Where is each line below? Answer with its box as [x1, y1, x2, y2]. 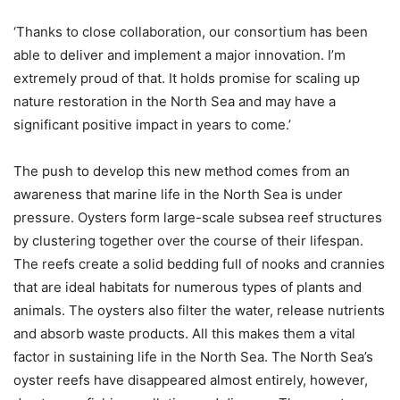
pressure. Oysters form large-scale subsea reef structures [13, 208, 382, 226]
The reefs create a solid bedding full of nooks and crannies [13, 254, 385, 272]
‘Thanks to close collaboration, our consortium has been [13, 22, 368, 40]
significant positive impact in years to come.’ [13, 115, 294, 133]
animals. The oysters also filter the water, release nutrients [13, 301, 385, 319]
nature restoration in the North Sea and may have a [13, 92, 336, 110]
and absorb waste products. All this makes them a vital [13, 324, 355, 342]
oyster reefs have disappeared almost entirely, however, [13, 371, 368, 388]
